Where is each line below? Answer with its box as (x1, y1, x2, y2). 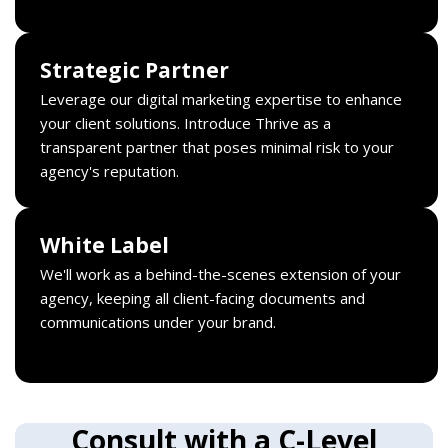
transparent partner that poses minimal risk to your (40, 136, 394, 157)
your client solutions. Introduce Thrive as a (40, 112, 331, 133)
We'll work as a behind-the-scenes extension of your (40, 263, 401, 284)
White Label (40, 230, 169, 259)
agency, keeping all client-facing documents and (40, 287, 365, 308)
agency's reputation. (40, 160, 179, 181)
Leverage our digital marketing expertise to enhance (40, 88, 402, 109)
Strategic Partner (40, 55, 229, 84)
